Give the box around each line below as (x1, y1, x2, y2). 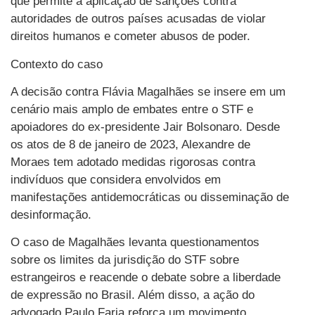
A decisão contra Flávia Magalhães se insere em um (11, 84, 285, 98)
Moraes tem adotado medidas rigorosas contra (11, 155, 255, 169)
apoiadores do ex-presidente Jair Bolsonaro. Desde (11, 120, 280, 134)
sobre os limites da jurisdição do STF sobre (11, 253, 239, 267)
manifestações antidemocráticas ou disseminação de (11, 190, 289, 204)
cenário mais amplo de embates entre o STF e (11, 102, 253, 116)
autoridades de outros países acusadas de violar (11, 12, 266, 26)
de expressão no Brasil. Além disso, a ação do (11, 288, 255, 302)
